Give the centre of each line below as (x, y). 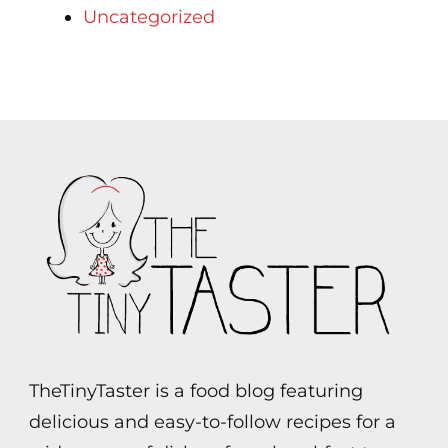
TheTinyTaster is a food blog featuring (196, 390)
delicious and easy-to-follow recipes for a (212, 421)
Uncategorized (149, 16)
